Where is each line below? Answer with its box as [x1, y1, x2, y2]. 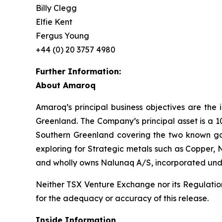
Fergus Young [36, 31, 89, 41]
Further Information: [36, 66, 121, 76]
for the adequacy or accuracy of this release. [36, 193, 209, 203]
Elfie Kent [36, 17, 72, 27]
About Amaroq [36, 80, 96, 90]
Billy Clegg [36, 3, 77, 13]
